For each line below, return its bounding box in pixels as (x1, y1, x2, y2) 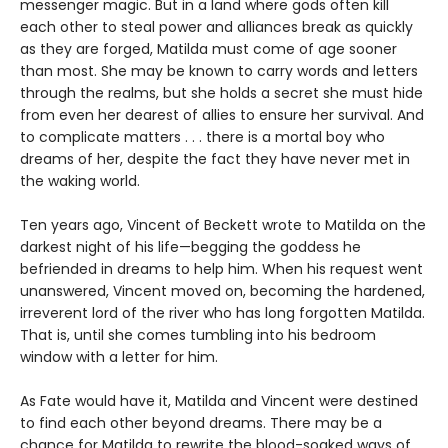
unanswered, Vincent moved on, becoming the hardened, (20, 281, 425, 302)
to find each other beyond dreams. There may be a (20, 413, 382, 434)
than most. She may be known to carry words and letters (20, 61, 418, 82)
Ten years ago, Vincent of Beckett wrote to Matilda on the (20, 215, 426, 236)
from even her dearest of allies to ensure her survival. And (20, 105, 424, 126)
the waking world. (20, 171, 140, 192)
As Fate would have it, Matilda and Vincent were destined (20, 391, 418, 412)
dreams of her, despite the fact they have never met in (20, 149, 410, 170)
